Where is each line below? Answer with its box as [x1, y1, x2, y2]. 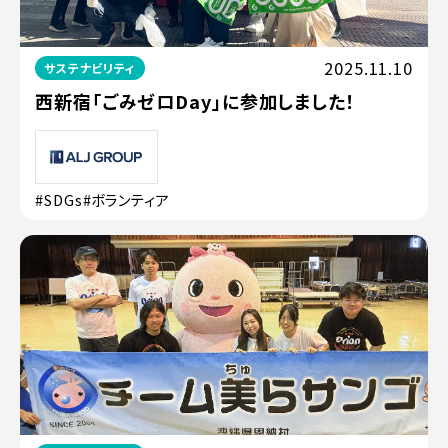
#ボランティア [82, 189, 170, 211]
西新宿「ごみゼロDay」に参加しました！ [35, 88, 356, 114]
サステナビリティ [43, 59, 137, 76]
